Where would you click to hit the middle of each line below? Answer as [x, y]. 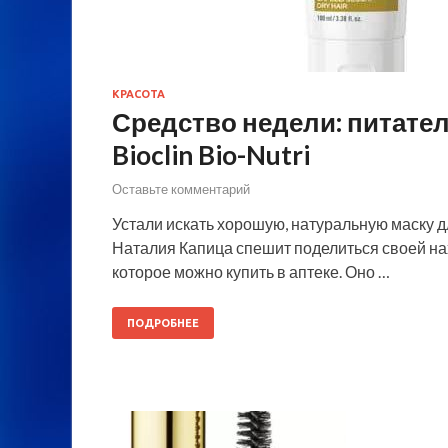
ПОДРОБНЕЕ [163, 322]
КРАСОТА [138, 94]
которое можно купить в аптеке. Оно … [251, 271]
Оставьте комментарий [181, 188]
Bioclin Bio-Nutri [211, 155]
